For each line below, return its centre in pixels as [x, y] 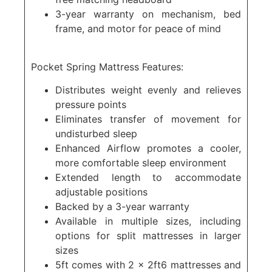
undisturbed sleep [96, 133]
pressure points [91, 104]
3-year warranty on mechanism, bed [148, 14]
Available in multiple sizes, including [148, 221]
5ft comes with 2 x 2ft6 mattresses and [148, 264]
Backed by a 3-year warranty [122, 206]
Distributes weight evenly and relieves [148, 90]
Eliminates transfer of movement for [148, 119]
